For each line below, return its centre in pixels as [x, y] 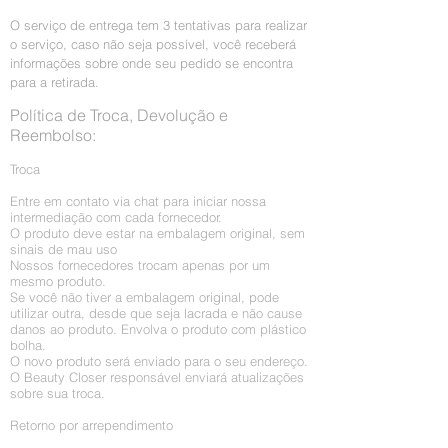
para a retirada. [54, 81]
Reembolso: [53, 134]
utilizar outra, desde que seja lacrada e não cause [156, 312]
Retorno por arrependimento [91, 424]
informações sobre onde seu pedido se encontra [151, 62]
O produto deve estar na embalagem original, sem [157, 232]
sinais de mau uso [63, 248]
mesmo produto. [58, 280]
